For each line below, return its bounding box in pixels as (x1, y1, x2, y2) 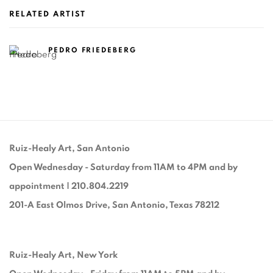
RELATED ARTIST (9, 10, 86, 19)
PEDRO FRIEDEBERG (48, 46, 136, 54)
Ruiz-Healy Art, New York (9, 250, 118, 260)
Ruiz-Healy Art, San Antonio (9, 144, 130, 154)
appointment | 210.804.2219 (9, 182, 129, 191)
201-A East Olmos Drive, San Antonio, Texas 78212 (9, 200, 221, 210)
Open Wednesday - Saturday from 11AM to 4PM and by (9, 163, 238, 172)
